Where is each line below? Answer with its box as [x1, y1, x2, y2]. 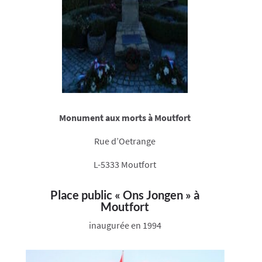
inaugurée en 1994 [88, 219, 161, 232]
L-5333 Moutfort [94, 158, 157, 171]
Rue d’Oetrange [94, 135, 156, 147]
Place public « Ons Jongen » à [50, 188, 200, 202]
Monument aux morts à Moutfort [59, 112, 191, 124]
